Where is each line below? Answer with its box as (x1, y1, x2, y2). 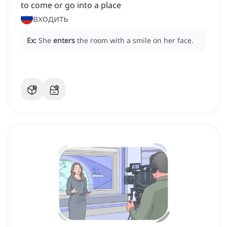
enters (53, 35, 75, 46)
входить (33, 12, 68, 25)
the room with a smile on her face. (77, 35, 194, 46)
